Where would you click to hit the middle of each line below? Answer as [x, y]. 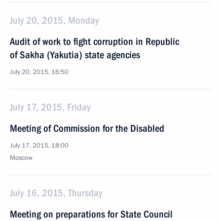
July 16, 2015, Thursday [56, 193]
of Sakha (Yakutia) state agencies [75, 55]
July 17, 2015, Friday [50, 107]
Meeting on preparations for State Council [91, 214]
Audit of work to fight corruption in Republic [94, 41]
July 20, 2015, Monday [54, 20]
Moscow [21, 158]
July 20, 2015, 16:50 [39, 72]
